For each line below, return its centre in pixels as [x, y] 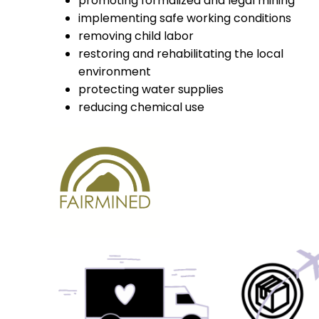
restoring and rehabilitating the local [181, 54]
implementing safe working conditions [184, 19]
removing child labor [136, 36]
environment [114, 72]
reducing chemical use [141, 108]
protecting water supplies [151, 90]
